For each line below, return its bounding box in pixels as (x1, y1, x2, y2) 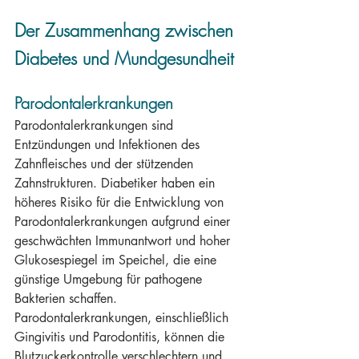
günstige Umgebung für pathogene (14, 271, 206, 288)
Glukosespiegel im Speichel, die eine (14, 252, 220, 268)
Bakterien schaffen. (14, 290, 121, 307)
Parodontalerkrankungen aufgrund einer (14, 213, 234, 230)
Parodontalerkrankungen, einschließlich (14, 309, 232, 326)
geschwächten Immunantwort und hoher (14, 232, 234, 249)
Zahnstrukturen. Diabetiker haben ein (14, 175, 219, 192)
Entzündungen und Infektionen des (14, 136, 204, 153)
